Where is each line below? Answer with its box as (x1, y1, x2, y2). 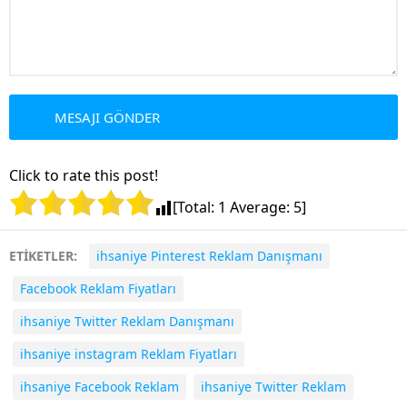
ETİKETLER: (9, 246, 81, 264)
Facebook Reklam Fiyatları (20, 279, 176, 297)
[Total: (173, 196, 218, 217)
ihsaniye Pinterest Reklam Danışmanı (96, 246, 323, 264)
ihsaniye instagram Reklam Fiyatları (20, 344, 237, 362)
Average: (226, 196, 293, 217)
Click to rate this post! (9, 164, 158, 185)
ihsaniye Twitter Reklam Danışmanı (20, 312, 234, 330)
